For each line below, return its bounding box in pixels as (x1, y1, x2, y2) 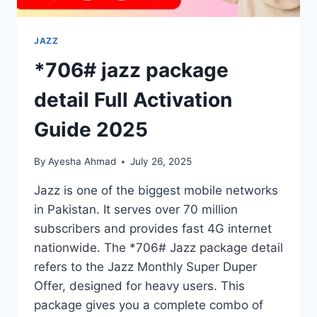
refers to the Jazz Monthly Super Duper (34, 260, 257, 275)
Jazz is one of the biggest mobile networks (34, 183, 278, 198)
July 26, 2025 (130, 156, 192, 168)
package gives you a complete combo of (34, 298, 263, 313)
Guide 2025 (34, 117, 148, 142)
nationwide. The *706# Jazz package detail (34, 241, 283, 255)
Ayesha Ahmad (48, 156, 117, 168)
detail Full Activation (34, 88, 232, 113)
